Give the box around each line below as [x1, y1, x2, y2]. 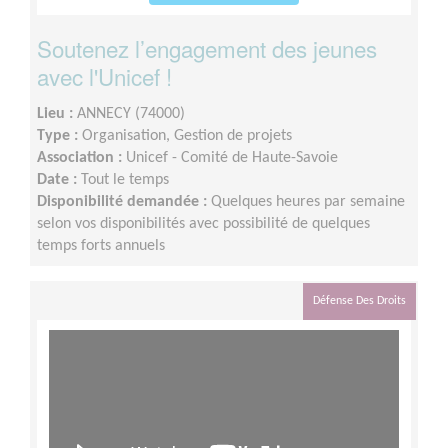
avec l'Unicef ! [37, 59, 172, 92]
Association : [37, 149, 126, 166]
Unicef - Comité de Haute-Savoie [126, 149, 338, 166]
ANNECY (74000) [77, 105, 185, 122]
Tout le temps [81, 171, 169, 188]
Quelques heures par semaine [211, 193, 405, 210]
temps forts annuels [37, 237, 165, 254]
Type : [37, 127, 82, 144]
